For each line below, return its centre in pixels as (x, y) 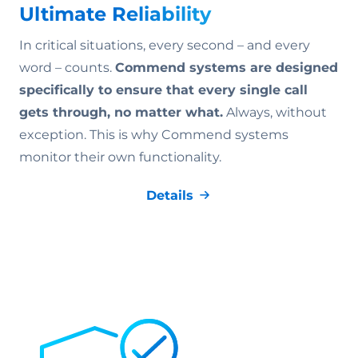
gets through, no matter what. (121, 113)
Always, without (275, 113)
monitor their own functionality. (120, 157)
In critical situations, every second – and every (165, 46)
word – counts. (67, 68)
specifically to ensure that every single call (163, 90)
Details (169, 196)
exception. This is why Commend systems (154, 135)
